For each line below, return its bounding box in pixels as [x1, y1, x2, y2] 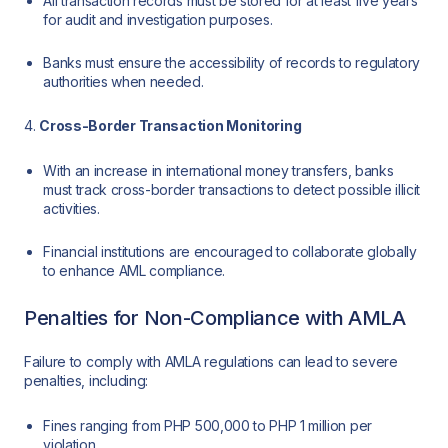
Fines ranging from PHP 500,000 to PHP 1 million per [43, 416, 372, 434]
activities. [43, 199, 100, 217]
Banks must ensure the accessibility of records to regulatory [43, 53, 420, 71]
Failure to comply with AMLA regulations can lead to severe [24, 353, 398, 371]
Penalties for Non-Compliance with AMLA [24, 306, 406, 331]
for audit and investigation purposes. [43, 10, 273, 28]
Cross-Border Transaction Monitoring [39, 117, 302, 135]
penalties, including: [24, 372, 149, 390]
